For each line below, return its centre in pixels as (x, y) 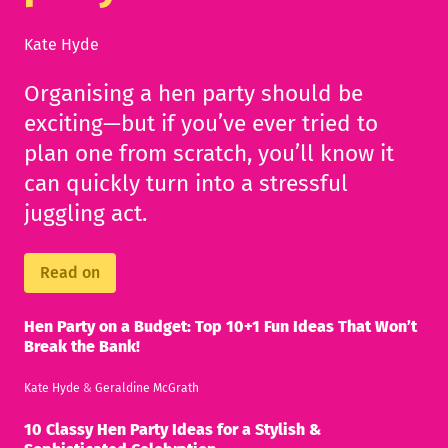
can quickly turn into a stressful (186, 183)
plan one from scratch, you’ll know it (209, 153)
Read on (70, 272)
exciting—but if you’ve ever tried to (201, 123)
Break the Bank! (82, 346)
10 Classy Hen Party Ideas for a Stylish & (172, 429)
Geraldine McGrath (147, 387)
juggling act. (85, 213)
